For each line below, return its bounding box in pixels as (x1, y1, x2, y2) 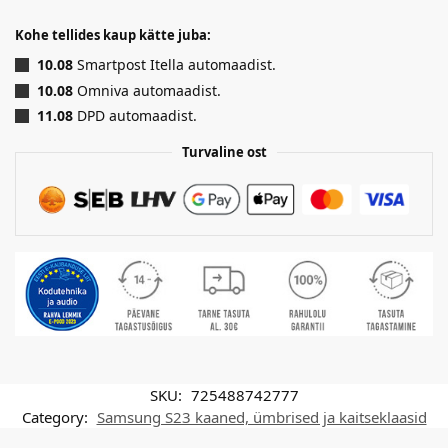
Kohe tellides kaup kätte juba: (15, 26, 211, 45)
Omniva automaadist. (73, 80, 221, 100)
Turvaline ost (181, 143, 267, 162)
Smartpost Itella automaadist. (73, 55, 276, 75)
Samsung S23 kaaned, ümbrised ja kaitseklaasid (96, 406, 427, 427)
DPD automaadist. (73, 106, 197, 126)
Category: (21, 406, 92, 427)
